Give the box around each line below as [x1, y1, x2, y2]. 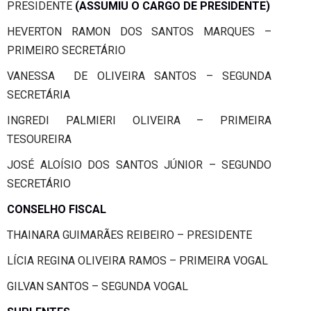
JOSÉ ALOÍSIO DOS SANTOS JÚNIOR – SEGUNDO [7, 158, 271, 171]
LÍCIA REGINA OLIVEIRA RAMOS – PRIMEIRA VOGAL [7, 253, 268, 267]
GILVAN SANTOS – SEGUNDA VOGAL [7, 279, 188, 293]
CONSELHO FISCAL [7, 202, 106, 216]
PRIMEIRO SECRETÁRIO [7, 43, 126, 57]
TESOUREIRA [7, 132, 72, 146]
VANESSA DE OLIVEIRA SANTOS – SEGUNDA [7, 69, 271, 83]
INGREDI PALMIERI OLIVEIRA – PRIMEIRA [7, 113, 271, 127]
